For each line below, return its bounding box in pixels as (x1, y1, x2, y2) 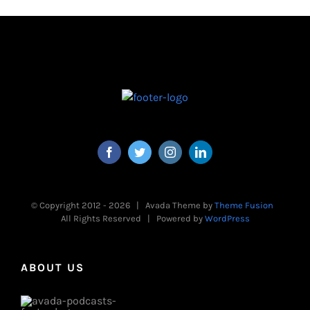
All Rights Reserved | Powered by (60, 212, 205, 224)
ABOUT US (21, 260, 84, 274)
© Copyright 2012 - (30, 199, 109, 210)
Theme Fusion (214, 199, 273, 210)
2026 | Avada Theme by (108, 199, 215, 210)
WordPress (204, 212, 250, 224)
